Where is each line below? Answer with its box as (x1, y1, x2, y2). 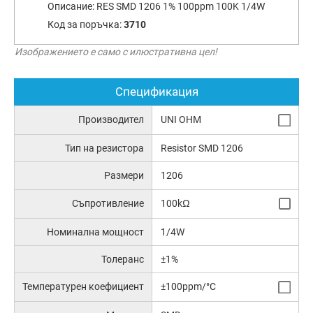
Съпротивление (72, 197, 145, 209)
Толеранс (101, 254, 145, 265)
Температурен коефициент (22, 281, 145, 293)
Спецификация (115, 85, 198, 99)
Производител (78, 114, 145, 126)
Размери (104, 170, 145, 182)
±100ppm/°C (160, 281, 216, 293)
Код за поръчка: (47, 19, 124, 31)
